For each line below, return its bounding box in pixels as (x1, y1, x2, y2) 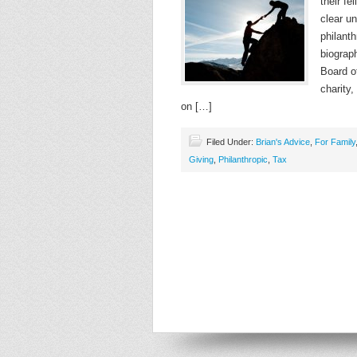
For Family (315, 137, 355, 147)
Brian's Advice (256, 137, 310, 147)
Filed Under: (206, 137, 256, 147)
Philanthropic (218, 155, 268, 164)
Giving (189, 155, 214, 164)
